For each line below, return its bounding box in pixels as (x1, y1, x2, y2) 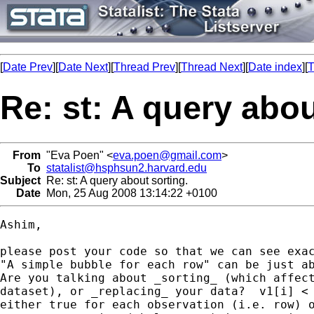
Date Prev (3, 61, 53, 73)
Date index (248, 61, 302, 73)
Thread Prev (114, 61, 175, 73)
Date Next (58, 61, 108, 73)
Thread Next (181, 61, 243, 73)
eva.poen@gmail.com (113, 149, 221, 161)
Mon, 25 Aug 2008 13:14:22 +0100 (41, 186, 217, 199)
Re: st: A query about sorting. (41, 174, 188, 186)
